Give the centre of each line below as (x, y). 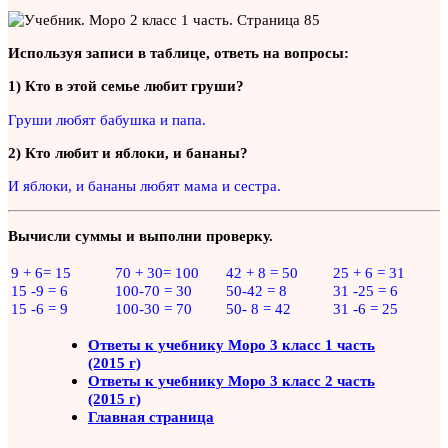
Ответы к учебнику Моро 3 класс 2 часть (231, 380)
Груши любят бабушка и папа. (107, 119)
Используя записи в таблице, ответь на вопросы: (178, 53)
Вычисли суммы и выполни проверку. (140, 236)
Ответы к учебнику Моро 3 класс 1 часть (231, 344)
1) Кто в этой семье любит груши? (126, 86)
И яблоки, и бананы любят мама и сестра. (144, 186)
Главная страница (151, 416)
